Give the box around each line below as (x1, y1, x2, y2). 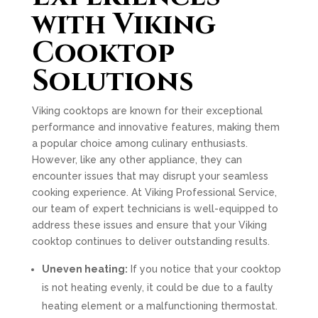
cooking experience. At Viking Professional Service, (31, 187, 277, 198)
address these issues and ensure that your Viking (31, 219, 267, 231)
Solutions (31, 62, 194, 101)
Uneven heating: (41, 263, 128, 275)
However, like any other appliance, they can (31, 154, 242, 165)
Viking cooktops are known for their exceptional (31, 105, 263, 116)
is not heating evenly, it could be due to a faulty (41, 282, 273, 293)
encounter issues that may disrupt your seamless (31, 170, 268, 182)
